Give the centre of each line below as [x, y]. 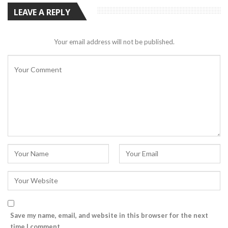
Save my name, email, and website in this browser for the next [109, 216]
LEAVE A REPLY [42, 12]
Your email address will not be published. [114, 42]
